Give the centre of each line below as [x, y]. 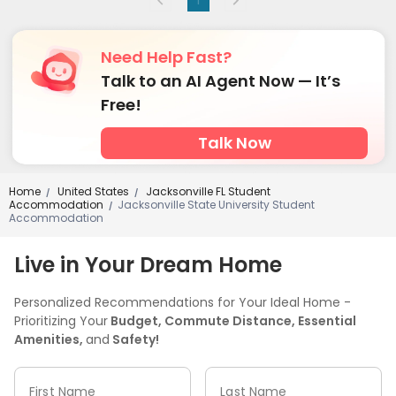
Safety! [134, 339]
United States [92, 191]
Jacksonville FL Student [207, 191]
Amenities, [50, 339]
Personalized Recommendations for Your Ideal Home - [183, 302]
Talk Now [234, 142]
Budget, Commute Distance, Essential [232, 320]
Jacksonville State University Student [216, 204]
